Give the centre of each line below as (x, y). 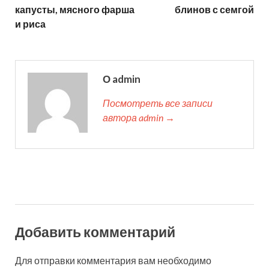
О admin (122, 79)
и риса (30, 23)
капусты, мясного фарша (75, 9)
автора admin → (139, 117)
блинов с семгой (214, 9)
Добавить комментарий (95, 232)
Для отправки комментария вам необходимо (113, 260)
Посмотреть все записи (158, 103)
